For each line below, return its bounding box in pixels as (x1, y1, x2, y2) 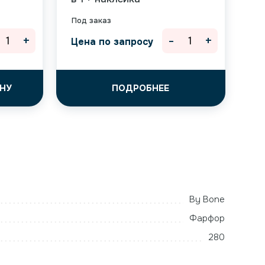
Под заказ (71, 15, 111, 25)
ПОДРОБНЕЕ (112, 82, 170, 94)
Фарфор (189, 212, 225, 224)
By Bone (189, 193, 225, 205)
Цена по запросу (70, 35, 153, 48)
